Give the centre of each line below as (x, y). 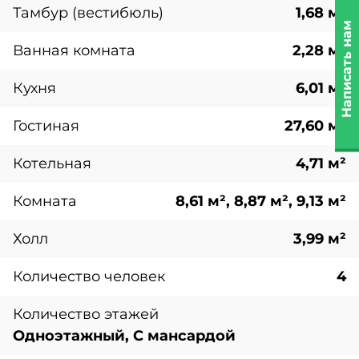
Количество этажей (86, 314)
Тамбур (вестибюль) (88, 13)
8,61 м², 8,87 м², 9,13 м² (261, 201)
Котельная (52, 163)
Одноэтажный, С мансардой (124, 336)
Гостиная (46, 126)
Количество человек (89, 276)
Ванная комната (74, 50)
